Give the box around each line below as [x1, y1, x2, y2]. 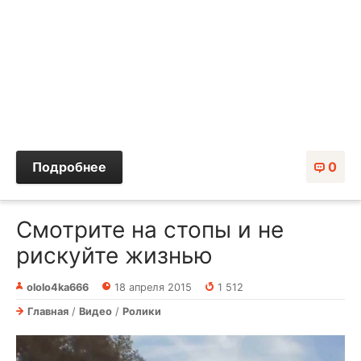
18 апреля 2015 [114, 280, 192, 293]
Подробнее [32, 158, 106, 175]
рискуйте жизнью [16, 241, 213, 269]
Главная [27, 305, 68, 317]
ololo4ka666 [27, 280, 89, 293]
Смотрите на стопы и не [16, 215, 284, 243]
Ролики [122, 305, 161, 317]
